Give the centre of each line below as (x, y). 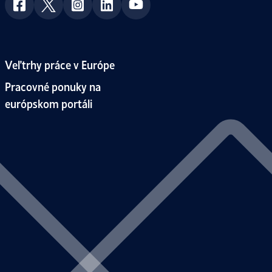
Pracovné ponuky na (53, 86)
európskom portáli (49, 103)
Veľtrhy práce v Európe (60, 64)
